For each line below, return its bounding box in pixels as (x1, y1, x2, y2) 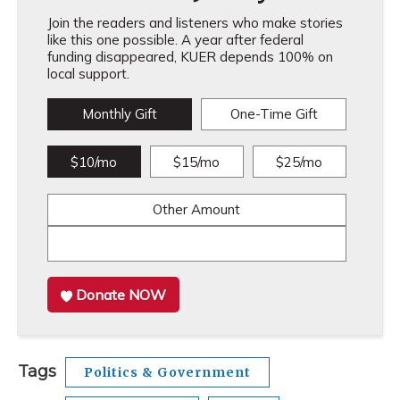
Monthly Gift (81, 105, 157, 122)
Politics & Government (84, 364, 251, 380)
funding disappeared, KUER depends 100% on (46, 48, 333, 65)
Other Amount (153, 201, 241, 218)
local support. (46, 65, 129, 82)
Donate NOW (76, 286, 167, 304)
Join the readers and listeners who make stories (46, 14, 343, 31)
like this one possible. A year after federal (46, 31, 304, 48)
